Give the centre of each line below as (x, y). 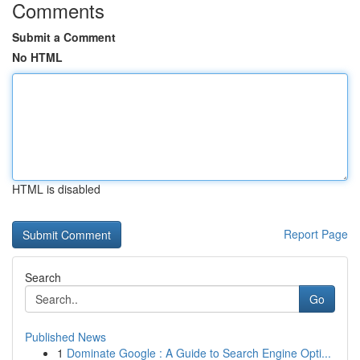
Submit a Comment (64, 37)
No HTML (37, 57)
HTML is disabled (56, 189)
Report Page (316, 234)
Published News (65, 337)
